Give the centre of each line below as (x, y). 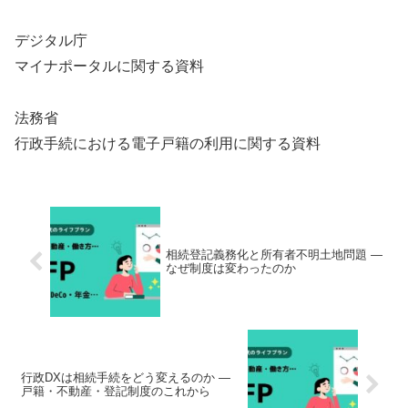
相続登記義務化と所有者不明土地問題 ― (275, 255)
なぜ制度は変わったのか (231, 269)
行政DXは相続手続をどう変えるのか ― (126, 378)
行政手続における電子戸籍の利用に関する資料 (168, 144)
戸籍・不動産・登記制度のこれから (116, 392)
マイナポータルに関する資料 (109, 66)
